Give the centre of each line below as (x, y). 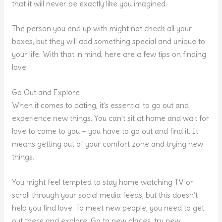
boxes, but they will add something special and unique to (108, 42)
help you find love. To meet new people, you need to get (108, 208)
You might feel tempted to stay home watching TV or (102, 182)
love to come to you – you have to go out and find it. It (105, 131)
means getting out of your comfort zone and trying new (107, 144)
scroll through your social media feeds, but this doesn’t (105, 195)
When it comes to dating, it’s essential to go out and (100, 106)
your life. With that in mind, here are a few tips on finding (109, 55)
